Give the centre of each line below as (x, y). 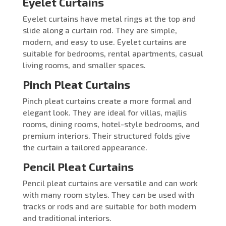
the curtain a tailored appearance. (85, 147)
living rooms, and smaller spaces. (84, 65)
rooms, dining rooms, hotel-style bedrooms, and (111, 124)
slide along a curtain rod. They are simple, (100, 30)
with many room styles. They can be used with (108, 194)
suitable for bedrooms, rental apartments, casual (113, 53)
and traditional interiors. (67, 217)
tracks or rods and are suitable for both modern (109, 206)
